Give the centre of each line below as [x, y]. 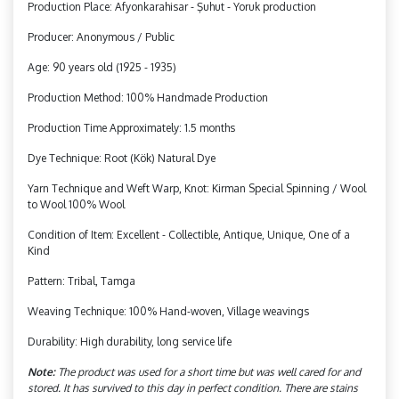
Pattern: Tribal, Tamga [81, 281]
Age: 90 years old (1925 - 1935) [102, 67]
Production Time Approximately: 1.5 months [131, 127]
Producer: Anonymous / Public [101, 37]
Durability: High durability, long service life [130, 341]
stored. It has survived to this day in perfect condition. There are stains [193, 387]
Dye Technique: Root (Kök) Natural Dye [122, 158]
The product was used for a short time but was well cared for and [209, 371]
